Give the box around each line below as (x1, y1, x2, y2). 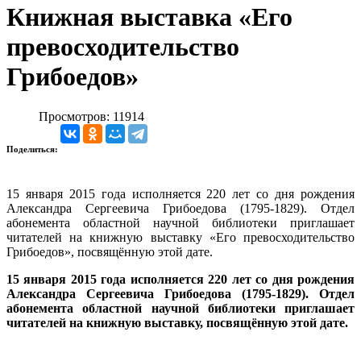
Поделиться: (6, 143, 60, 154)
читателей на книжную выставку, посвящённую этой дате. (6, 315, 348, 330)
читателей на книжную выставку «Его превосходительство (6, 230, 355, 244)
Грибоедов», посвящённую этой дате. (6, 244, 213, 259)
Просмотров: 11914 (39, 109, 144, 123)
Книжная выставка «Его (6, 2, 293, 32)
